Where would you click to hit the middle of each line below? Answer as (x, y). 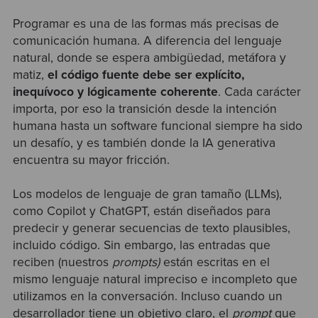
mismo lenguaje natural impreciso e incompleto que (155, 280)
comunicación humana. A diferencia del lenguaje (147, 40)
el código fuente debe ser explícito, (146, 75)
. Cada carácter (259, 92)
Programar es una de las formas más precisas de (146, 23)
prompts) (136, 263)
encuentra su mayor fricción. (91, 160)
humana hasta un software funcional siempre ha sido (157, 126)
